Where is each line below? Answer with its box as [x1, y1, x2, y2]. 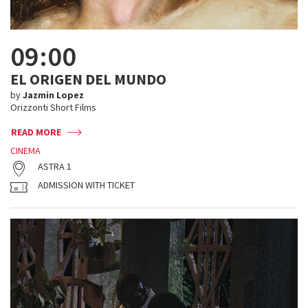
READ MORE [11, 126, 61, 138]
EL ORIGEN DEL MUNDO [10, 69, 166, 89]
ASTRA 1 [38, 160, 71, 173]
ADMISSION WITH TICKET [38, 179, 135, 191]
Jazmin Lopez [23, 89, 84, 101]
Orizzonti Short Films [10, 101, 96, 113]
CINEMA [10, 144, 41, 157]
